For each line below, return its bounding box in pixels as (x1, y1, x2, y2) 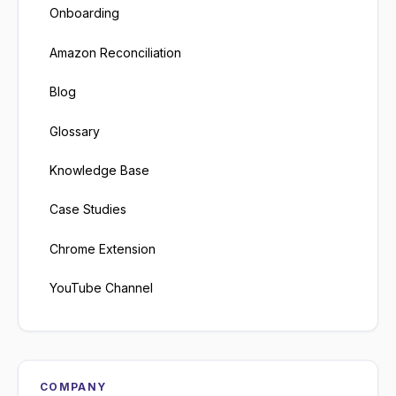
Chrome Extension (49, 240, 156, 256)
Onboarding (49, 5, 120, 21)
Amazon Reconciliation (49, 44, 182, 60)
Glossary (49, 123, 101, 139)
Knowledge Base (49, 162, 150, 178)
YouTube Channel (49, 280, 154, 296)
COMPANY (40, 380, 107, 394)
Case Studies (49, 202, 127, 217)
